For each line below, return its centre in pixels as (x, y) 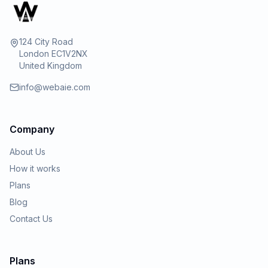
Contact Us (31, 219)
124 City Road (46, 42)
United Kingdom (51, 66)
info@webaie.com (55, 87)
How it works (35, 168)
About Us (28, 152)
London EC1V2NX (54, 54)
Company (32, 129)
